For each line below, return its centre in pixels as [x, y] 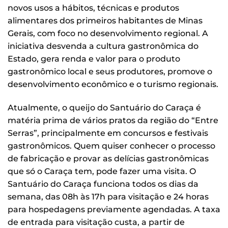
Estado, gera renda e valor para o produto [94, 59]
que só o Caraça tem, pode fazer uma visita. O [102, 172]
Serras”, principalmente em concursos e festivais [108, 133]
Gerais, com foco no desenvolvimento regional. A [108, 34]
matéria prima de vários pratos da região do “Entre [113, 121]
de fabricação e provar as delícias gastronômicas [108, 159]
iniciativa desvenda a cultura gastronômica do [103, 46]
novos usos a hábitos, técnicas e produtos [93, 8]
